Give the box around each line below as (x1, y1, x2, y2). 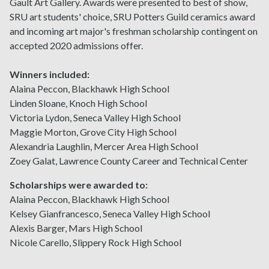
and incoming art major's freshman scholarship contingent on (10, 25, 258, 37)
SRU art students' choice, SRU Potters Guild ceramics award (10, 10, 255, 22)
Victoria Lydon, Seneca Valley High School (10, 111, 181, 123)
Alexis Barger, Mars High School (10, 222, 142, 234)
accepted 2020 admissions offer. (10, 39, 143, 51)
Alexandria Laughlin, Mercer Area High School (10, 140, 198, 152)
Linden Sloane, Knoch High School (10, 97, 147, 109)
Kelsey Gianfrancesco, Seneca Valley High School (10, 207, 210, 219)
